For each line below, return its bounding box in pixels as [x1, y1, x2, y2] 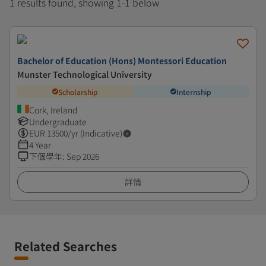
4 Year [29, 139, 51, 151]
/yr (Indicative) [68, 127, 122, 139]
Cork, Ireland [29, 104, 77, 116]
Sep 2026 [66, 150, 99, 162]
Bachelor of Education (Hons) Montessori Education [17, 55, 227, 66]
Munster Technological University [17, 68, 152, 80]
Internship [176, 86, 211, 97]
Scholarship [58, 86, 98, 97]
